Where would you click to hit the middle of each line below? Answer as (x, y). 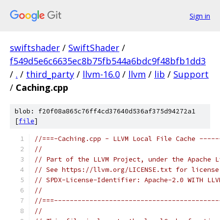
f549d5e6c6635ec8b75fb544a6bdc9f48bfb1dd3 (108, 61)
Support (191, 74)
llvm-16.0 (101, 74)
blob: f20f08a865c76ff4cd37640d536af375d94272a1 (105, 111)
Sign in (200, 16)
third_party (50, 74)
